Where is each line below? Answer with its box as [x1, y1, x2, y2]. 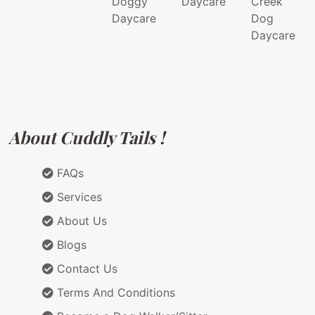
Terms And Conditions [53, 285, 175, 300]
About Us [53, 214, 107, 229]
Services [53, 190, 102, 205]
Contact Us [53, 262, 117, 276]
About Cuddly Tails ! [8, 126, 165, 149]
